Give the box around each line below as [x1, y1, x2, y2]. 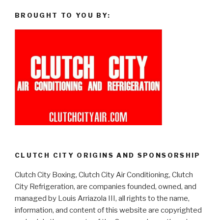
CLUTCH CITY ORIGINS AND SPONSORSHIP [15, 151, 201, 159]
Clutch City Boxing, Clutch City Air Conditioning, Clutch [15, 170, 193, 180]
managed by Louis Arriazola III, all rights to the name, [15, 194, 190, 203]
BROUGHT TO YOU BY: [15, 11, 111, 20]
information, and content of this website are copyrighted [15, 206, 202, 215]
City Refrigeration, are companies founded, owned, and [15, 182, 196, 192]
